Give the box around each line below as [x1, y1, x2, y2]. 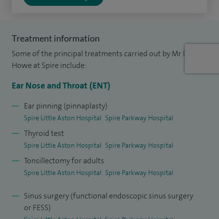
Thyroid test [24, 128, 64, 139]
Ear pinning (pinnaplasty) [24, 101, 108, 111]
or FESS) [24, 202, 51, 213]
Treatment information [12, 33, 100, 44]
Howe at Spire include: [12, 60, 87, 71]
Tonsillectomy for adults [24, 155, 104, 166]
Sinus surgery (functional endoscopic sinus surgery [24, 191, 193, 201]
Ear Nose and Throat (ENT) [12, 80, 110, 92]
